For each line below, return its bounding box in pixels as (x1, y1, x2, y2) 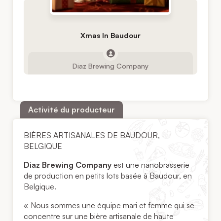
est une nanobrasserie (111, 160, 190, 170)
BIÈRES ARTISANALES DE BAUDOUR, (24, 130, 160, 141)
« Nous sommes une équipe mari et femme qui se (24, 200, 195, 211)
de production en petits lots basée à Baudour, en (24, 171, 192, 181)
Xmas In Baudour (80, 30, 141, 39)
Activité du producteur (28, 104, 115, 114)
